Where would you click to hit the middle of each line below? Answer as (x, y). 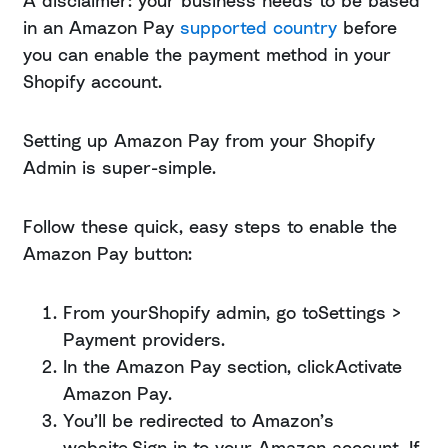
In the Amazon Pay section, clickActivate (232, 366)
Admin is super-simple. (119, 167)
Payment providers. (144, 339)
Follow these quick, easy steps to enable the (210, 226)
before (367, 27)
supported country (258, 27)
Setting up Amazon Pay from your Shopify (199, 140)
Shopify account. (92, 81)
